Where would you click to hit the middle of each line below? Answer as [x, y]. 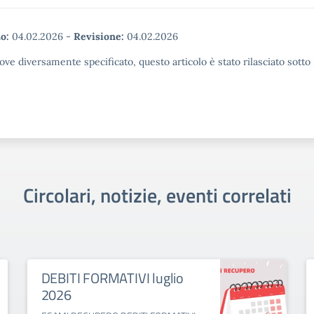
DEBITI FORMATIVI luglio [112, 278]
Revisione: [99, 36]
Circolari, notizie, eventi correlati [157, 195]
